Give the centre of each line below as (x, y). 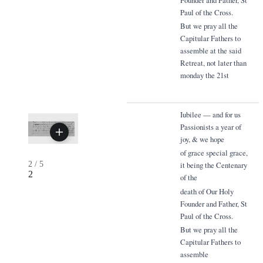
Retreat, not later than (213, 63)
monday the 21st (204, 75)
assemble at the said (210, 51)
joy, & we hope (202, 139)
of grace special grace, (214, 153)
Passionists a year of (210, 127)
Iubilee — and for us (210, 114)
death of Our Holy (207, 191)
